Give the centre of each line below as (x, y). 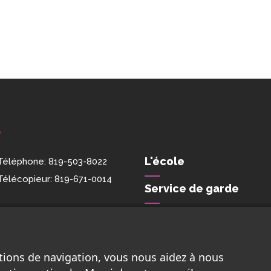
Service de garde (192, 188)
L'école (165, 161)
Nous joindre (179, 216)
